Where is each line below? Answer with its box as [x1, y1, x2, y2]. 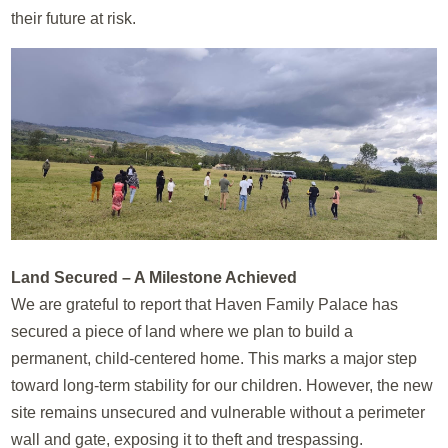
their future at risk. [11, 10, 137, 28]
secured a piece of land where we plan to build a [11, 322, 354, 340]
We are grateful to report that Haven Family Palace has [11, 295, 399, 313]
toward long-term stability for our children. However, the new [11, 376, 434, 394]
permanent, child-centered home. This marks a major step [11, 349, 418, 367]
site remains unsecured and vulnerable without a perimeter [11, 403, 426, 421]
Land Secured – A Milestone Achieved [11, 268, 298, 286]
